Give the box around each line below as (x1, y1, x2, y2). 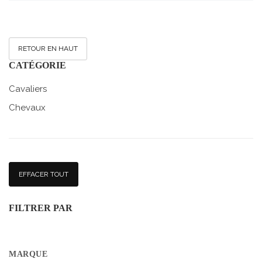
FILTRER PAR (9, 203, 73, 213)
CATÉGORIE (9, 60, 66, 70)
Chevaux (9, 102, 46, 113)
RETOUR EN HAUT (18, 44, 78, 53)
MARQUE (9, 250, 47, 258)
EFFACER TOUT (19, 170, 68, 178)
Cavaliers (9, 84, 47, 94)
